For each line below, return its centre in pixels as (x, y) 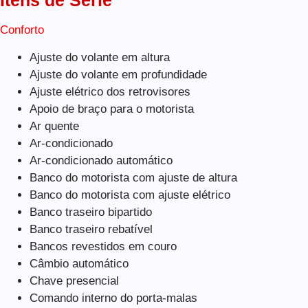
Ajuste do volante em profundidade (118, 74)
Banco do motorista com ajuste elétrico (130, 195)
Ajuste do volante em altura (99, 57)
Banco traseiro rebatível (91, 229)
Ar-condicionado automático (101, 160)
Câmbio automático (79, 263)
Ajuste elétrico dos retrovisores (110, 91)
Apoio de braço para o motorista (111, 109)
